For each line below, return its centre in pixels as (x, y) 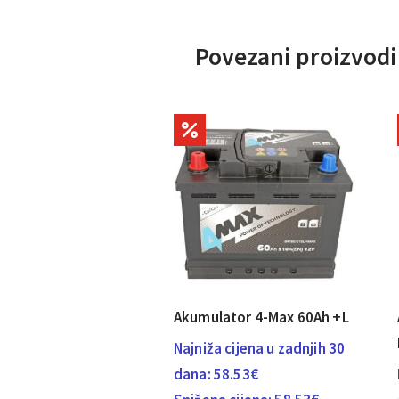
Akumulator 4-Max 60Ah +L (261, 318)
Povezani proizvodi (296, 56)
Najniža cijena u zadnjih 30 (260, 349)
